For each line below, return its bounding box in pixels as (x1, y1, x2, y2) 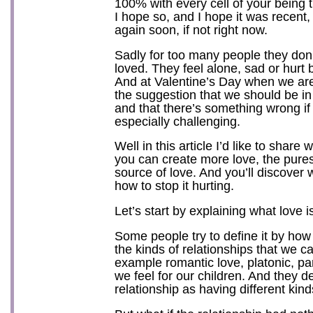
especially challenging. (115, 113, 240, 129)
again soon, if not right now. (115, 22, 268, 37)
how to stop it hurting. (115, 178, 234, 194)
